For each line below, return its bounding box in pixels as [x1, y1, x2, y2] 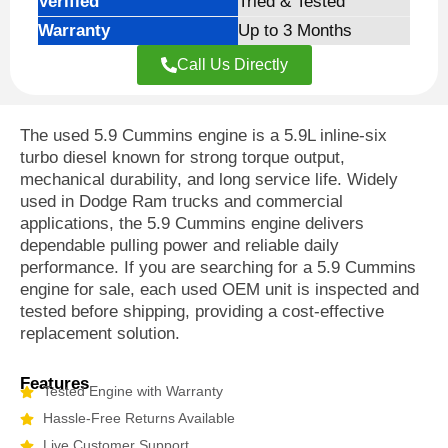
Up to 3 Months [238, 21, 352, 41]
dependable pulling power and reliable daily [20, 236, 339, 256]
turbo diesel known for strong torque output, [20, 148, 345, 168]
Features [20, 374, 89, 394]
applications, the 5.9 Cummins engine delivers [20, 214, 364, 234]
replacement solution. [20, 324, 180, 344]
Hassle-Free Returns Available [42, 410, 235, 427]
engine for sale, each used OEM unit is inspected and [20, 280, 419, 300]
